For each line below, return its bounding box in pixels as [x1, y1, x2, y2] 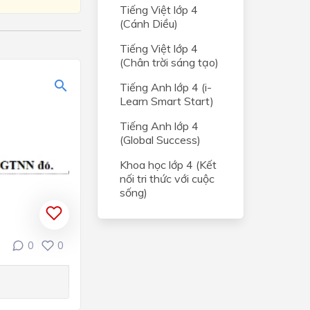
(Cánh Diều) [119, 17, 178, 30]
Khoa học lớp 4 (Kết [119, 158, 217, 172]
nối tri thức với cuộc [119, 172, 215, 185]
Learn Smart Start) [119, 94, 214, 108]
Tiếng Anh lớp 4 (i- [119, 80, 212, 94]
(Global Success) [119, 133, 201, 147]
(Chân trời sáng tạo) [119, 55, 219, 69]
